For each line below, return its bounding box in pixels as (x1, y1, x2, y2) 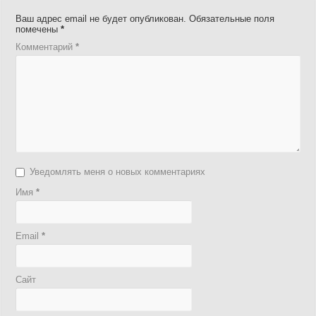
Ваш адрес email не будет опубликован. (16, 13, 187, 24)
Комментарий (16, 41, 76, 52)
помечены (16, 23, 61, 35)
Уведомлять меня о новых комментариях (30, 166, 206, 177)
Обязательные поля (189, 13, 275, 24)
